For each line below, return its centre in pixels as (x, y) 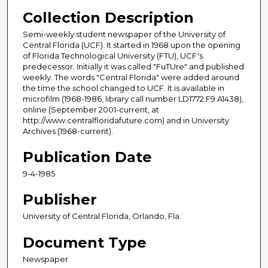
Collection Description (108, 18)
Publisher (60, 200)
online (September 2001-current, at (91, 110)
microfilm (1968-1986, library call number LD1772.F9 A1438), (133, 99)
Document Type (85, 242)
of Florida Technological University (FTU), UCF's (113, 56)
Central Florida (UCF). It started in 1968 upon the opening (132, 45)
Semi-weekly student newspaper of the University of (124, 34)
